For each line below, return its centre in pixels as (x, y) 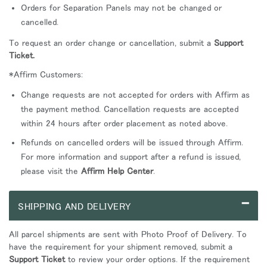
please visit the (51, 170)
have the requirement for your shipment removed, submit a (121, 246)
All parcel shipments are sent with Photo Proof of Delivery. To (128, 234)
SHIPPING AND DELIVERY (74, 206)
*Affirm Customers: (46, 74)
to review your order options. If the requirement (157, 259)
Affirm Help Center (117, 170)
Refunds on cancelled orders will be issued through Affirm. (132, 142)
